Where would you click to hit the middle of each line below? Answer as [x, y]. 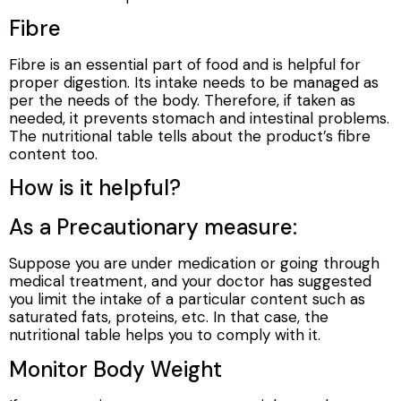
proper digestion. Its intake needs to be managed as [194, 83]
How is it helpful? [95, 188]
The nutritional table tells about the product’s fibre [190, 137]
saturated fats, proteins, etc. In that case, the [169, 317]
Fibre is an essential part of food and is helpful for [185, 65]
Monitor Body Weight [115, 369]
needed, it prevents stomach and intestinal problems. [199, 119]
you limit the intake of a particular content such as [187, 299]
